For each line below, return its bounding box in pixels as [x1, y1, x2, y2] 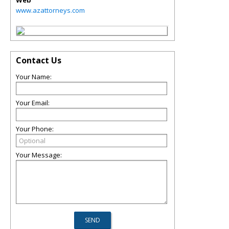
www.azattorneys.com [16, 6, 85, 15]
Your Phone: [16, 124, 54, 133]
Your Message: [16, 150, 62, 159]
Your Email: [16, 98, 50, 107]
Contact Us [16, 55, 61, 66]
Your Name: [16, 72, 52, 81]
